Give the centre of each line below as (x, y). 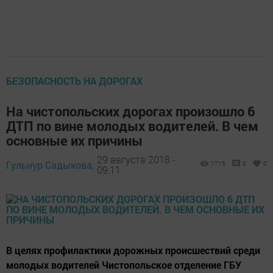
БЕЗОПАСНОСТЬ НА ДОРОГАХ (74, 80)
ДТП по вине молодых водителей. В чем (132, 126)
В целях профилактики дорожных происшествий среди (133, 250)
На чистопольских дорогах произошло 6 (131, 111)
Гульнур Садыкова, (50, 165)
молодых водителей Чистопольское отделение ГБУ (124, 264)
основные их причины (74, 140)
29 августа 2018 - (136, 160)
